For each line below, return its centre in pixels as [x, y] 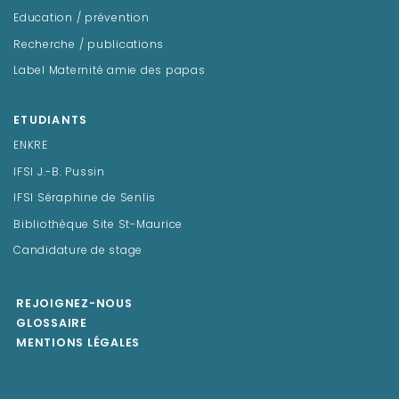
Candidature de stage [78, 251]
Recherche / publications [89, 45]
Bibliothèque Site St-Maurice [98, 225]
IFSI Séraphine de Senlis [85, 199]
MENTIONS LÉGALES [78, 344]
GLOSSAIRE [52, 325]
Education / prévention [81, 19]
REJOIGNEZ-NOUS [74, 305]
